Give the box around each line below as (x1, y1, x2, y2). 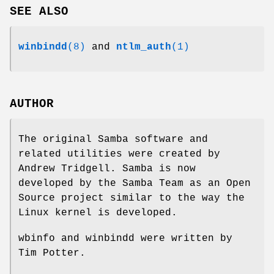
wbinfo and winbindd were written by (18, 232, 232, 244)
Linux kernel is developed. (18, 207, 177, 218)
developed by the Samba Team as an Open (18, 177, 251, 189)
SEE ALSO (10, 4, 68, 18)
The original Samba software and (18, 133, 208, 145)
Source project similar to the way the (18, 192, 245, 204)
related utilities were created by (18, 148, 220, 160)
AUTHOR (10, 97, 54, 111)
